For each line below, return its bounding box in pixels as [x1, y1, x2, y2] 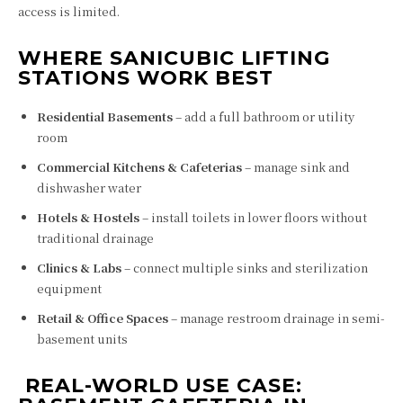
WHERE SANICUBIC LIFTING [18, 46, 330, 70]
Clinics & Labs [37, 259, 121, 276]
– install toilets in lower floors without [139, 209, 367, 226]
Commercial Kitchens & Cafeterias [37, 158, 242, 175]
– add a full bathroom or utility [173, 108, 354, 125]
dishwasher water [37, 179, 141, 196]
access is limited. [18, 3, 120, 20]
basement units [37, 330, 128, 347]
